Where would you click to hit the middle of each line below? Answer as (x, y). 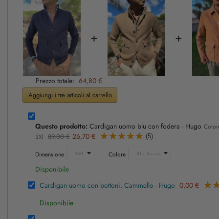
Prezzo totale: (55, 81)
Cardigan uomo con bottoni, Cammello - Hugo (107, 186)
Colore (117, 155)
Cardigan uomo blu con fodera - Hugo (144, 126)
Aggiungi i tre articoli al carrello (70, 95)
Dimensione (50, 155)
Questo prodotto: (61, 126)
